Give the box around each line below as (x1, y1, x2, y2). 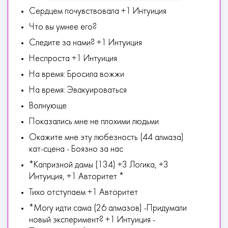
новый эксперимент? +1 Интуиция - (29, 216, 155, 224)
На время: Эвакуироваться (29, 86, 127, 95)
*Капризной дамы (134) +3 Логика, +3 (29, 161, 168, 169)
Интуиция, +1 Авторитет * (29, 173, 124, 181)
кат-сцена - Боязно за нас (29, 145, 123, 154)
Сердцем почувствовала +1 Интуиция (29, 7, 166, 16)
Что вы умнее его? (29, 23, 97, 32)
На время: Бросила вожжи (29, 70, 124, 79)
